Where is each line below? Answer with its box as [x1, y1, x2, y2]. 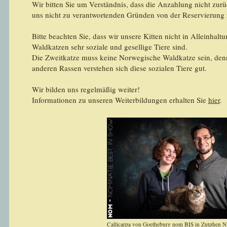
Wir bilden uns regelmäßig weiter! [31, 84, 140, 94]
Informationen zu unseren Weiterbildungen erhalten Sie [31, 95, 208, 105]
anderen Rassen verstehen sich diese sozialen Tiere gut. [31, 63, 207, 73]
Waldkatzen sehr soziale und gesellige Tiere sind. [31, 42, 187, 52]
